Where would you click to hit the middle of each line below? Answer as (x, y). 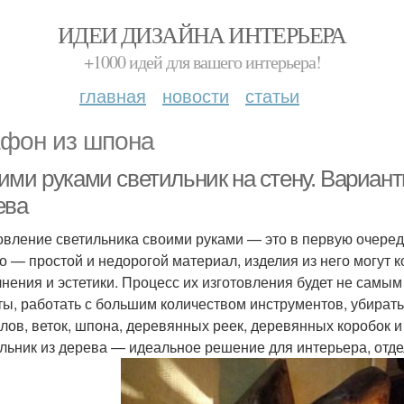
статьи (272, 95)
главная (113, 95)
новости (196, 95)
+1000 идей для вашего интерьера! (202, 62)
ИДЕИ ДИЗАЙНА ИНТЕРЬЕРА (202, 34)
